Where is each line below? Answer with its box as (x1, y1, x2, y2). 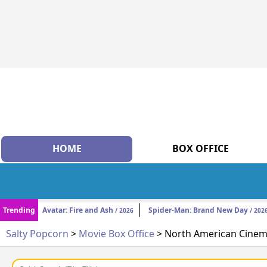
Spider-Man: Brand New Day (148, 205, 248, 216)
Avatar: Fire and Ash (42, 205, 113, 216)
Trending (3, 205, 35, 216)
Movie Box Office (79, 227, 154, 241)
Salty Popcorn (6, 227, 69, 241)
